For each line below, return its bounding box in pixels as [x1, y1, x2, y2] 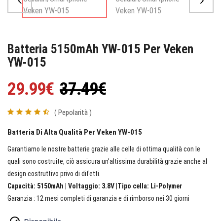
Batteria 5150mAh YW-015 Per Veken [7, 41, 193, 56]
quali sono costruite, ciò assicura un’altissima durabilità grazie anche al [7, 157, 207, 165]
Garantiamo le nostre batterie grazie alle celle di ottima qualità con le [7, 145, 200, 153]
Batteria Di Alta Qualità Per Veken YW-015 [7, 127, 142, 137]
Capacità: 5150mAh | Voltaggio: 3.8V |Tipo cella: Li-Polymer [7, 182, 182, 190]
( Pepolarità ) [54, 108, 92, 117]
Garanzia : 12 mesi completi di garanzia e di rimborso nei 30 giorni [7, 194, 189, 202]
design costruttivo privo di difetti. [7, 169, 101, 178]
